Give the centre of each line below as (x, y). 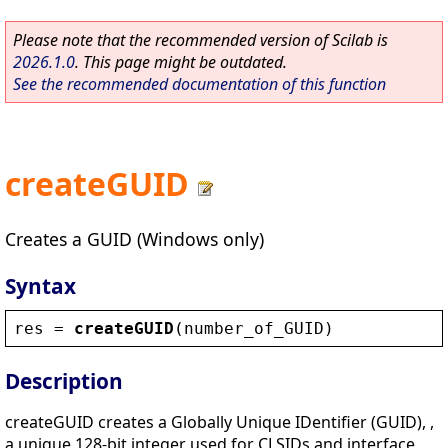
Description (64, 381)
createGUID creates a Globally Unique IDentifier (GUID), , (219, 422)
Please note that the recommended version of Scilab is (200, 40)
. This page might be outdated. (181, 62)
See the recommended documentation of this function (199, 84)
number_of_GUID (254, 328)
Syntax (40, 285)
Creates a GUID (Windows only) (134, 238)
